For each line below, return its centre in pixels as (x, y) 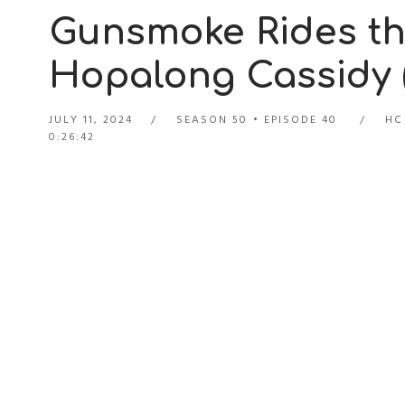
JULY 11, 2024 (90, 119)
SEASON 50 (212, 119)
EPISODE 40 (300, 119)
